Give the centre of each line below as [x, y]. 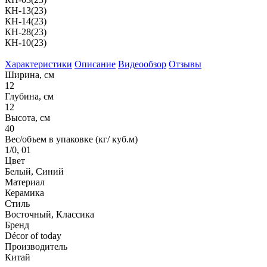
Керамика [24, 193]
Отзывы [185, 64]
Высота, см [27, 117]
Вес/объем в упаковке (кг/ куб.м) [71, 139]
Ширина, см [30, 74]
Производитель [36, 246]
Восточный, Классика [49, 214]
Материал [25, 182]
